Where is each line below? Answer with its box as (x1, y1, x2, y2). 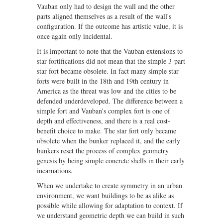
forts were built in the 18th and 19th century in (37, 76, 169, 86)
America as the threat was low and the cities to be (37, 86, 176, 96)
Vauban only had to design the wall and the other (37, 1, 175, 11)
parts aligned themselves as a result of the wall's (37, 11, 171, 21)
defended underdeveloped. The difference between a (37, 96, 183, 106)
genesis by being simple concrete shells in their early (37, 156, 185, 165)
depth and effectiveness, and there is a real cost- (37, 116, 170, 125)
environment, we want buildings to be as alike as (37, 191, 174, 200)
